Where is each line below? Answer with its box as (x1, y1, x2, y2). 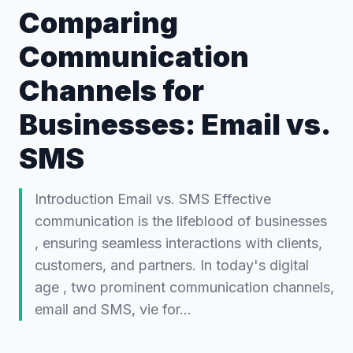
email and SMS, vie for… (35, 300, 191, 318)
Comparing (19, 5, 178, 40)
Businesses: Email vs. (19, 106, 329, 142)
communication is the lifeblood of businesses (35, 212, 327, 229)
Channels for (19, 72, 204, 108)
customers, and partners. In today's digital (35, 256, 309, 273)
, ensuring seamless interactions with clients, (35, 234, 322, 251)
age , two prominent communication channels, (35, 278, 334, 295)
